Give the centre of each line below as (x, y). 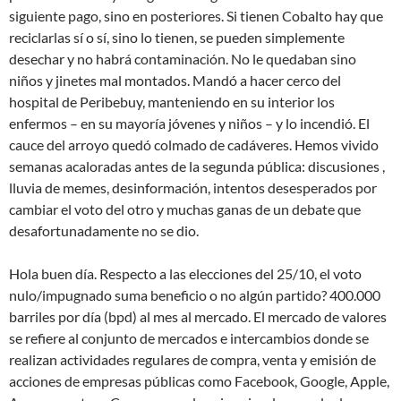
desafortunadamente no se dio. (104, 230)
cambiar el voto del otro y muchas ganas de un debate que (185, 209)
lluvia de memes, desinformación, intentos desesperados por (193, 187)
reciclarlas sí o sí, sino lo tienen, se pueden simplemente (177, 37)
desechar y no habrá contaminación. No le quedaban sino (183, 58)
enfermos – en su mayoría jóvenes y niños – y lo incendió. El (189, 123)
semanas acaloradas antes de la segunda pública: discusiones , (197, 166)
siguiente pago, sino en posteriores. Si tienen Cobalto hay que (196, 15)
